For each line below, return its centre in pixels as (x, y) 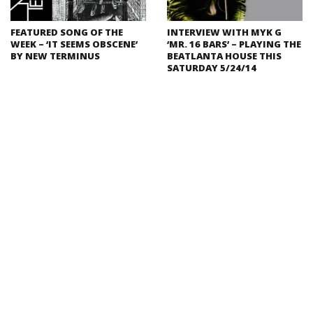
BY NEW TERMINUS (55, 56)
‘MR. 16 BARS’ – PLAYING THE (234, 44)
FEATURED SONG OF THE (67, 32)
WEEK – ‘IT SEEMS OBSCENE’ (74, 44)
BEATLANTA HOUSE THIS (224, 56)
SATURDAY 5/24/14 (212, 67)
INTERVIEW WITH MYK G (224, 32)
